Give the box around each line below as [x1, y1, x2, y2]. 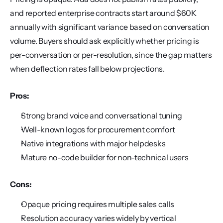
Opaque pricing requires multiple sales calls [21, 199, 174, 209]
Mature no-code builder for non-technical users [21, 152, 189, 162]
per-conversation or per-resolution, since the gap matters [10, 50, 212, 60]
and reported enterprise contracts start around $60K [10, 8, 197, 18]
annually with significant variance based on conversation [10, 22, 210, 32]
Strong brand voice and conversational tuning [21, 111, 182, 120]
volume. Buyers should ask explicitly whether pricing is [10, 36, 199, 46]
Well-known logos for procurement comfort [21, 124, 175, 134]
